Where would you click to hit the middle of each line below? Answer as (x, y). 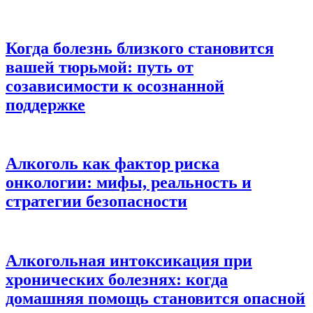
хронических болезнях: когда (117, 280)
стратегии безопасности (96, 202)
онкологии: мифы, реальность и (129, 183)
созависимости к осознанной (115, 86)
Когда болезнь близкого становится (140, 48)
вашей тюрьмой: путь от (100, 67)
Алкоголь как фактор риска (112, 164)
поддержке (45, 104)
